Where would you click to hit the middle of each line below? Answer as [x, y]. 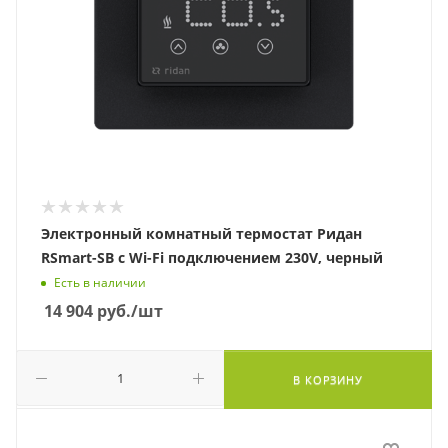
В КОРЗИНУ [328, 379]
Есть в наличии [100, 283]
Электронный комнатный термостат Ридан [201, 233]
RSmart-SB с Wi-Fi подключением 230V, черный [212, 257]
